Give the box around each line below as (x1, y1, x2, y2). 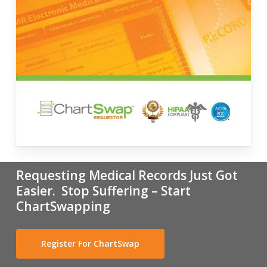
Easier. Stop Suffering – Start (15, 182, 191, 199)
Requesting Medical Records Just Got (15, 166, 238, 184)
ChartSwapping (15, 197, 110, 215)
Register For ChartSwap (41, 237, 139, 249)
